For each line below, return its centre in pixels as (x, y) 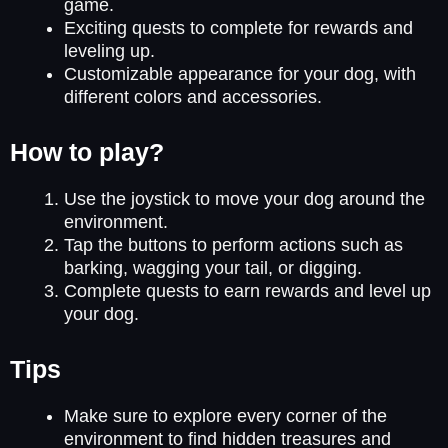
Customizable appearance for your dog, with (240, 73)
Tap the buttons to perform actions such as (233, 244)
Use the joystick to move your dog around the (244, 198)
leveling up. (109, 50)
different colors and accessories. (193, 96)
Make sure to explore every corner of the (225, 415)
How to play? (87, 151)
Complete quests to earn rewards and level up (247, 290)
